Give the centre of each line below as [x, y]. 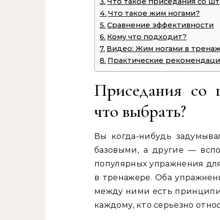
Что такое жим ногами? [154, 13]
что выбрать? [140, 111]
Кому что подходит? [147, 37]
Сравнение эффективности [160, 25]
